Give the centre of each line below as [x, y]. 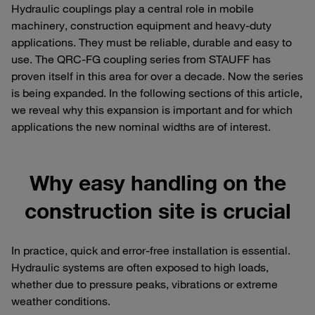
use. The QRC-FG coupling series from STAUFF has [141, 59]
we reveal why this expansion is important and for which [152, 110]
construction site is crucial [157, 211]
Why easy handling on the [157, 183]
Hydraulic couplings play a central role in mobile [133, 9]
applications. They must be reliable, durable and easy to [152, 43]
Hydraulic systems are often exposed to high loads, [140, 268]
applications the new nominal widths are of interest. [141, 127]
